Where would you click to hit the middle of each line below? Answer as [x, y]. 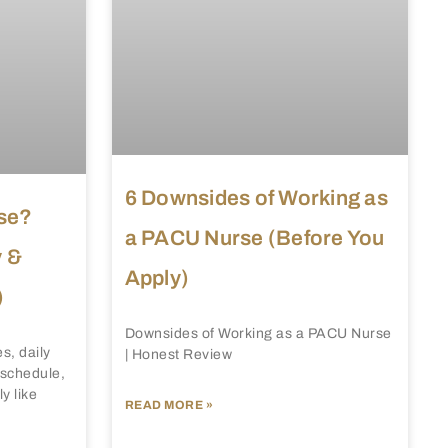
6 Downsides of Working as [256, 197]
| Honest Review [178, 354]
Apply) [156, 277]
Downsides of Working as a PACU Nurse [258, 333]
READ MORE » [168, 404]
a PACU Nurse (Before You [254, 237]
